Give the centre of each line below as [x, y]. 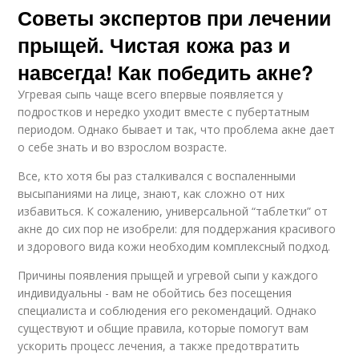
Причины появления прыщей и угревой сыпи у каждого [168, 275]
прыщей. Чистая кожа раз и [154, 44]
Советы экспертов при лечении [175, 17]
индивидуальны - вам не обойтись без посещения [155, 292]
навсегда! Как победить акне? [166, 72]
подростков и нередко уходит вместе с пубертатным [164, 111]
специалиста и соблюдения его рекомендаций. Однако [167, 310]
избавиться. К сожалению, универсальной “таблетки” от [173, 211]
